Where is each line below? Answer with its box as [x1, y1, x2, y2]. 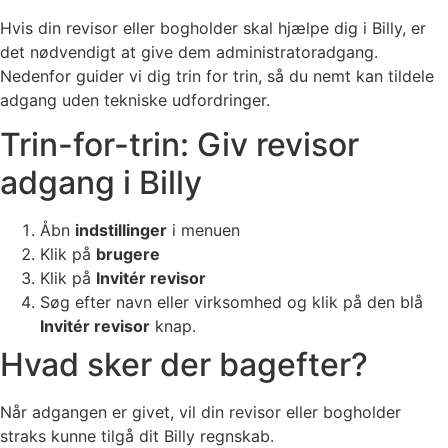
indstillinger [75, 220, 167, 241]
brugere [96, 244, 160, 265]
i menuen [167, 220, 240, 241]
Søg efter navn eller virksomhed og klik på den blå [40, 292, 423, 313]
